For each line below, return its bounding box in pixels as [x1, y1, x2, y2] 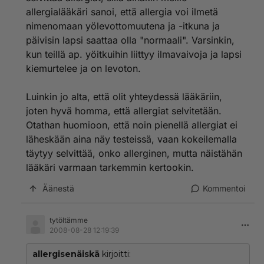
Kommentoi [203, 183, 245, 193]
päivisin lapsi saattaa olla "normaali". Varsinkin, [26, 34, 235, 46]
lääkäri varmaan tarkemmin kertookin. [26, 161, 194, 173]
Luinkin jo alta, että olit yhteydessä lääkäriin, [26, 91, 222, 103]
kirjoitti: [100, 249, 131, 259]
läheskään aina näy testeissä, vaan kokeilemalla [26, 133, 237, 145]
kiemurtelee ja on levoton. [26, 62, 141, 74]
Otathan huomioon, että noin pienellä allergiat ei [26, 119, 237, 131]
